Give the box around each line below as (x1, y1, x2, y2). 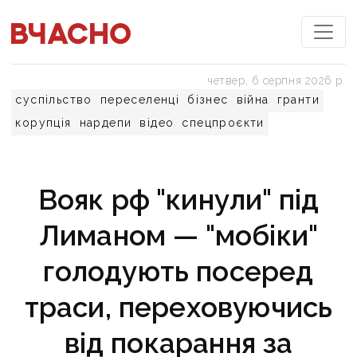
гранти (277, 93, 320, 106)
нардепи (79, 116, 132, 129)
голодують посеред (43, 255, 314, 288)
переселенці (100, 93, 180, 106)
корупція (15, 116, 72, 129)
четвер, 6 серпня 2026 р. (207, 74, 346, 87)
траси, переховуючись (24, 291, 333, 324)
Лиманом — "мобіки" (38, 219, 319, 252)
